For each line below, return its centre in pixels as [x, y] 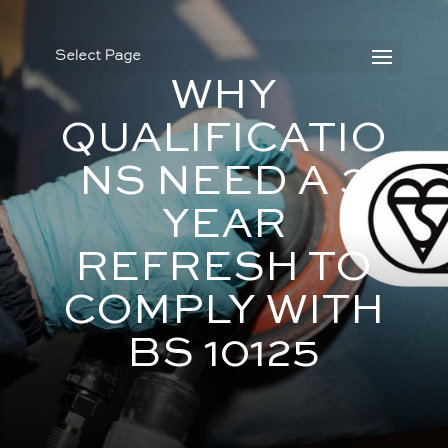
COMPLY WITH [223, 311]
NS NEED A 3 [224, 182]
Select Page [97, 56]
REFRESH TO [224, 268]
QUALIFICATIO [224, 139]
